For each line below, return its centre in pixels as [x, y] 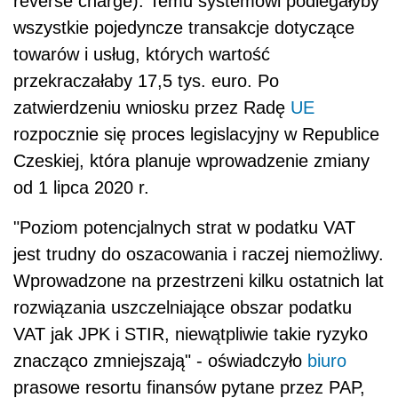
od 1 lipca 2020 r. [81, 188]
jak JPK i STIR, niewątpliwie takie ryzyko [207, 334]
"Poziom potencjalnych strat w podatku [168, 228]
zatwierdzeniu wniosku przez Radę [152, 108]
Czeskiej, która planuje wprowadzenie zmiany [191, 161]
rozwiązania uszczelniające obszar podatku [183, 308]
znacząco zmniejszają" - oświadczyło [160, 361]
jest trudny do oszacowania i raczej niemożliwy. [199, 255]
